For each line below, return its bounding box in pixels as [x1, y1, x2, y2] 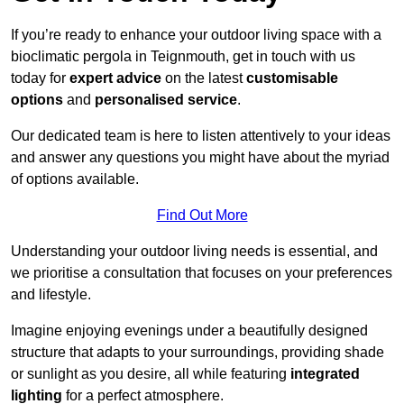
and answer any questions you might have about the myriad [11, 150, 390, 166]
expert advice [69, 70, 161, 87]
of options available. [11, 171, 139, 188]
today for [11, 70, 69, 87]
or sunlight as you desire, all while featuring [11, 366, 290, 382]
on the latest [161, 70, 246, 87]
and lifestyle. [11, 287, 91, 303]
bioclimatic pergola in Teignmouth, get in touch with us [11, 49, 355, 65]
